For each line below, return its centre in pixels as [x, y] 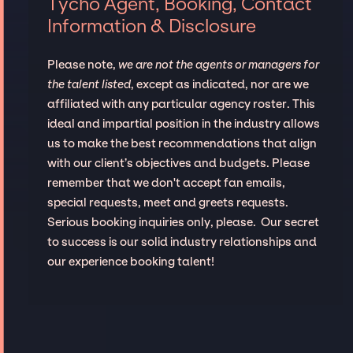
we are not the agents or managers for [218, 65]
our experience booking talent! [130, 262]
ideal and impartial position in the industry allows [183, 124]
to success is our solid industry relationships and [182, 242]
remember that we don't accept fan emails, [166, 183]
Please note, [82, 65]
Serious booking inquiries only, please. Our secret [183, 223]
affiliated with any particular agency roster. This [181, 104]
